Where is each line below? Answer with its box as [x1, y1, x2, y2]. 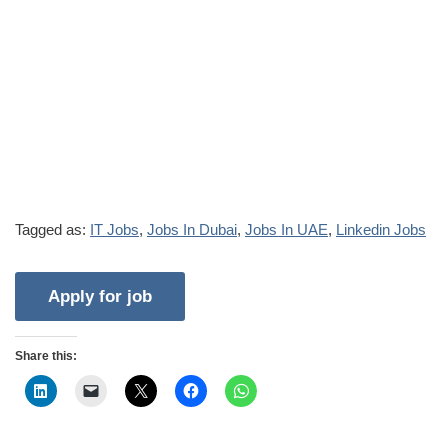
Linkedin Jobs [336, 220, 426, 238]
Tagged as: [15, 220, 90, 238]
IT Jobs [90, 220, 139, 238]
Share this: [15, 348, 77, 363]
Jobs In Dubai [147, 220, 237, 238]
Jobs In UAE [245, 220, 328, 238]
